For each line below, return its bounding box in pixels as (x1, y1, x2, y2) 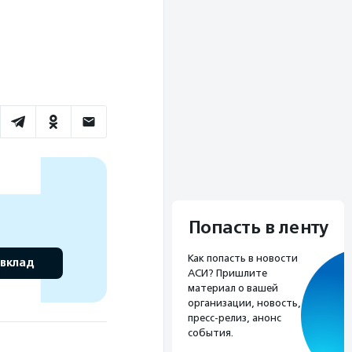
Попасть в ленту (188, 216, 328, 239)
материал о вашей (188, 281, 278, 294)
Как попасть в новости (188, 251, 298, 264)
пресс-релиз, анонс (188, 311, 281, 324)
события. (188, 326, 233, 339)
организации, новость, (188, 296, 301, 309)
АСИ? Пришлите (188, 266, 267, 279)
